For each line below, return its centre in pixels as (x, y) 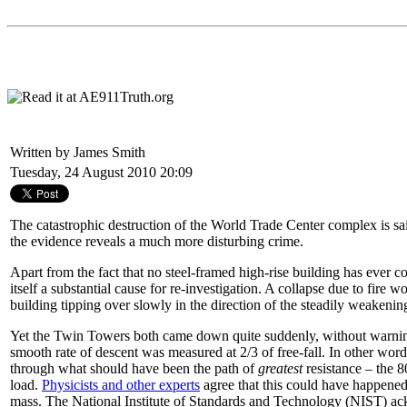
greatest (280, 368)
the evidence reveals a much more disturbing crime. (157, 241)
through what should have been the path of (134, 368)
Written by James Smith (79, 152)
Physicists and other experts (121, 385)
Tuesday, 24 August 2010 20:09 (101, 172)
